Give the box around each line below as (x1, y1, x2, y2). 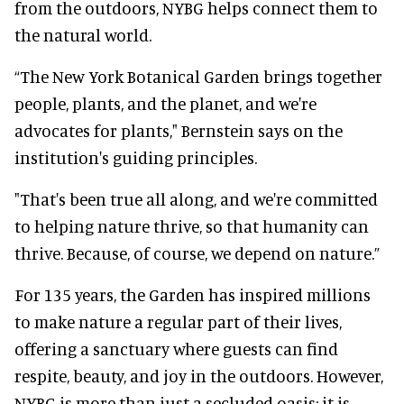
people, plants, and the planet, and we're (14, 93, 317, 115)
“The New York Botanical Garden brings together (14, 66, 382, 87)
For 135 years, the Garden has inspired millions (14, 284, 371, 306)
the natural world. (14, 24, 151, 46)
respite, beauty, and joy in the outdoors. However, (14, 365, 383, 387)
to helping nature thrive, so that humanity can (14, 216, 369, 237)
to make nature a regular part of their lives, (14, 311, 342, 333)
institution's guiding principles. (14, 147, 257, 169)
